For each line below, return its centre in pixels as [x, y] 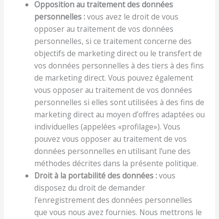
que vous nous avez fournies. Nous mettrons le [118, 212]
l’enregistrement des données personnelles [113, 200]
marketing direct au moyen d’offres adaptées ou [120, 114]
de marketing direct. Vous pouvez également [114, 77]
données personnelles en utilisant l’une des [113, 151]
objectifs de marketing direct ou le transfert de [118, 53]
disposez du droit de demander [90, 187]
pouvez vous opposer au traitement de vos [111, 139]
